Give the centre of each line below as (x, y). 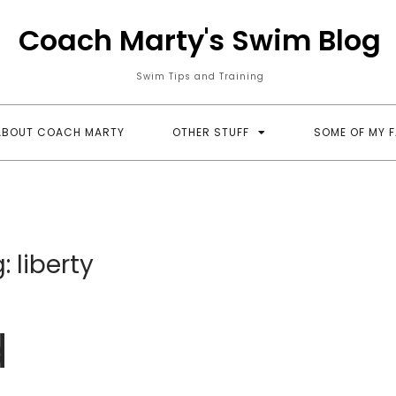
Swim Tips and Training (200, 76)
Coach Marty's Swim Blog (200, 40)
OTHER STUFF (211, 132)
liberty (55, 265)
